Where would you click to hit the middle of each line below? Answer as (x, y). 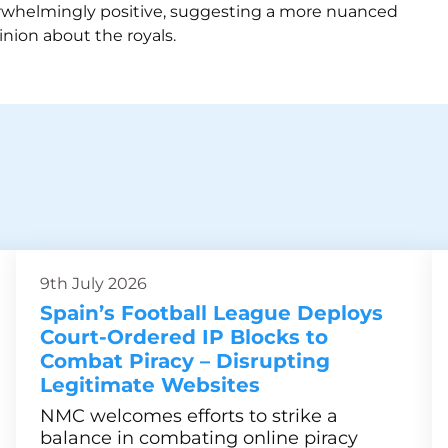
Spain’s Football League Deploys (211, 313)
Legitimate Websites (150, 385)
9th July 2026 (93, 283)
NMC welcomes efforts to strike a (189, 416)
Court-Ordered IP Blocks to (184, 337)
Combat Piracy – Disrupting (185, 361)
